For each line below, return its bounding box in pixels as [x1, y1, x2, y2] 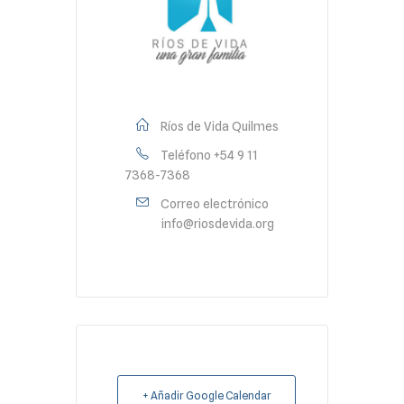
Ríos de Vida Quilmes [161, 118, 279, 133]
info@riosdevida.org [161, 216, 274, 231]
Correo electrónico [161, 196, 269, 211]
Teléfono [161, 147, 211, 162]
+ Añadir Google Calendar [142, 388, 271, 402]
